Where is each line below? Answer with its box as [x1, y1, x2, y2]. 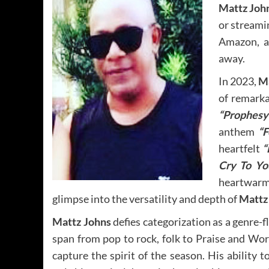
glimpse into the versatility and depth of [52, 192, 239, 205]
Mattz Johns [52, 214, 111, 228]
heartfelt [219, 141, 263, 155]
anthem [219, 124, 259, 138]
